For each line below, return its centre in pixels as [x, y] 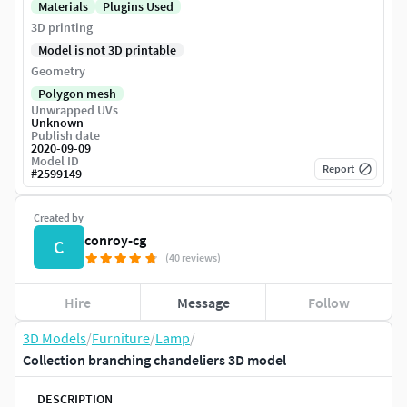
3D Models [55, 338]
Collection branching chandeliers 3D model [154, 360]
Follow [329, 302]
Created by [59, 218]
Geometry [58, 71]
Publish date [65, 136]
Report [338, 169]
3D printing [62, 28]
